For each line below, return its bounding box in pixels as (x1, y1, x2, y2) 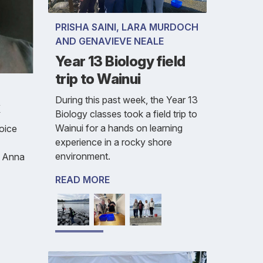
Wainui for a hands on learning (55, 122, 183, 134)
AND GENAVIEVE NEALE (55, 35, 164, 48)
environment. (55, 150, 110, 163)
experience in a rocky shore (55, 136, 172, 149)
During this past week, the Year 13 (55, 94, 198, 106)
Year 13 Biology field (55, 53, 186, 70)
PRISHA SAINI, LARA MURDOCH (55, 21, 198, 33)
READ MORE (55, 174, 110, 186)
